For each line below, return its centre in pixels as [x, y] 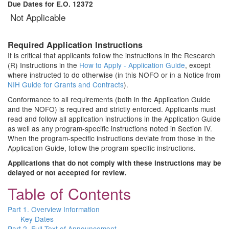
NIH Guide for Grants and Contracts [66, 84]
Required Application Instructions [75, 45]
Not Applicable [38, 17]
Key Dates [37, 219]
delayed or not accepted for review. [67, 173]
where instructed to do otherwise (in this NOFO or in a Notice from [114, 75]
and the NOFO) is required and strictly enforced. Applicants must [112, 109]
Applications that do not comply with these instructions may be [114, 163]
